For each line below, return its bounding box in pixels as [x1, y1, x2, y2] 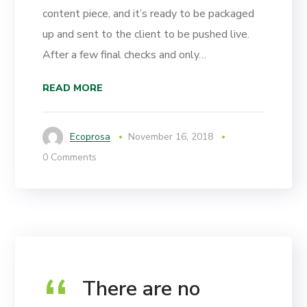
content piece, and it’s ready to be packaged [42, 6, 255, 22]
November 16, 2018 [128, 130, 214, 144]
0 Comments [42, 151, 97, 164]
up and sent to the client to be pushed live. [42, 27, 250, 42]
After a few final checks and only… [42, 47, 207, 63]
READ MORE [42, 82, 103, 95]
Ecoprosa [70, 130, 111, 144]
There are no [82, 275, 201, 304]
